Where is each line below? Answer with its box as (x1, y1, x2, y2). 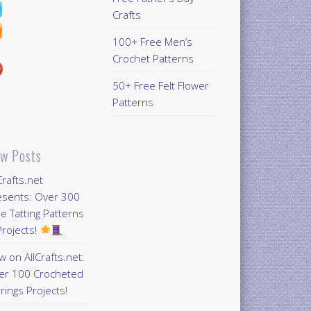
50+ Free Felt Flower (112, 78, 209, 92)
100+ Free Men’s (112, 34, 192, 49)
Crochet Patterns (112, 51, 194, 65)
